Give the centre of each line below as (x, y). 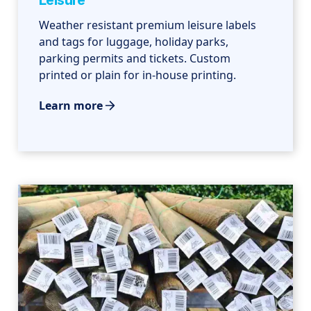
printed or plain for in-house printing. (138, 75)
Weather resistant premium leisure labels (148, 25)
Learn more (71, 106)
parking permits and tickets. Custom (135, 59)
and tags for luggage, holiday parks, (134, 42)
